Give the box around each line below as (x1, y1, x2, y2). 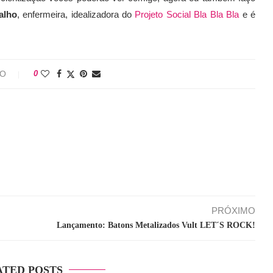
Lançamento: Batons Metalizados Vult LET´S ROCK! (56, 221, 255, 230)
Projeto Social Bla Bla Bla (135, 9, 243, 20)
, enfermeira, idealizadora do (16, 9, 135, 20)
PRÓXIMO (211, 205, 255, 216)
